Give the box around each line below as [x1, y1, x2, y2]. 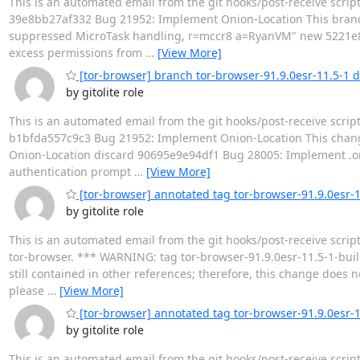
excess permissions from [8, 44, 145, 60]
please [8, 282, 47, 298]
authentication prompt [8, 163, 134, 179]
